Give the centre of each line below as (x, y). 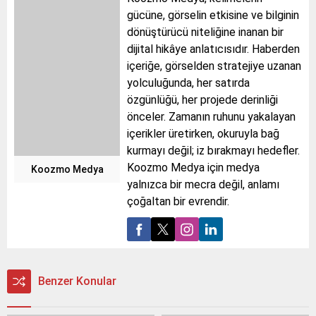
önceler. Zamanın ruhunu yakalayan (211, 117)
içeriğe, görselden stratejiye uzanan (214, 66)
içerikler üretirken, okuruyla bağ (203, 134)
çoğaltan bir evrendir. (178, 202)
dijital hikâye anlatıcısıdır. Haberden (213, 49)
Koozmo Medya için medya (193, 168)
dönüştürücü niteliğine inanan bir (205, 32)
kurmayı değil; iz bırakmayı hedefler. (213, 151)
